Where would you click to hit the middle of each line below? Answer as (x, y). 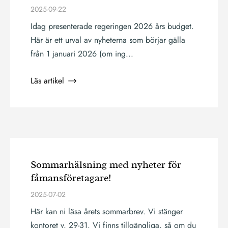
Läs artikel (47, 81)
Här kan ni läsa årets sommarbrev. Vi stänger (107, 211)
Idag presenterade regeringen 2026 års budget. (112, 26)
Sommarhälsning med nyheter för (106, 165)
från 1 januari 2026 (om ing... (82, 54)
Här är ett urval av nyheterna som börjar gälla (108, 40)
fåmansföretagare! (71, 178)
